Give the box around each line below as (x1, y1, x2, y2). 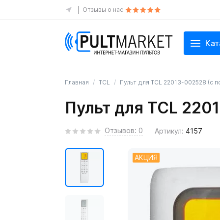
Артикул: (155, 126, 186, 135)
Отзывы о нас (82, 6, 123, 13)
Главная (65, 79, 89, 86)
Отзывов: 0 (105, 126, 143, 135)
